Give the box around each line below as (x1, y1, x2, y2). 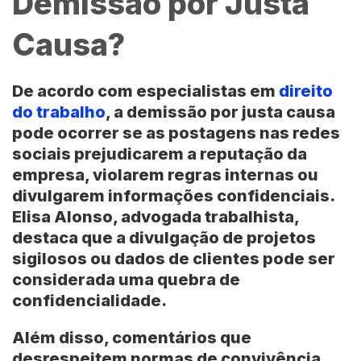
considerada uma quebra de (12, 269, 240, 289)
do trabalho (12, 102, 106, 122)
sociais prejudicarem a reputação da (12, 143, 307, 164)
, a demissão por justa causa (106, 102, 335, 122)
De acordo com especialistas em (12, 81, 279, 101)
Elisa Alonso (12, 206, 113, 226)
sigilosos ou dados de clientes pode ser (12, 248, 335, 268)
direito (279, 81, 333, 101)
